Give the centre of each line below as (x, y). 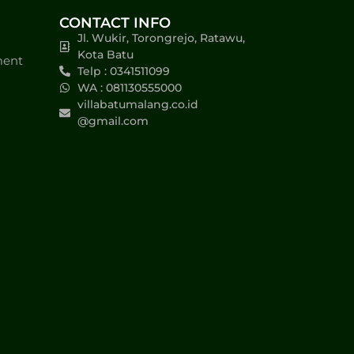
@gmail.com (113, 121)
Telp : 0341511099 (123, 71)
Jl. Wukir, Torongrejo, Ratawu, (161, 38)
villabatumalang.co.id (137, 104)
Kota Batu (105, 54)
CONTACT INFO (115, 23)
